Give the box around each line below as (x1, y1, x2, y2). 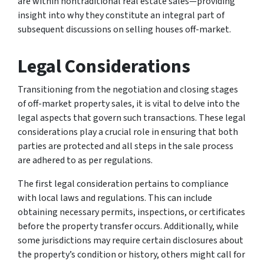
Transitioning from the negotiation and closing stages (18, 82, 238, 96)
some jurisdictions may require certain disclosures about (18, 233, 243, 247)
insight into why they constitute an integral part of (18, 8, 225, 22)
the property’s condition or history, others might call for (18, 247, 245, 261)
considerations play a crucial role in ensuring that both (18, 125, 238, 138)
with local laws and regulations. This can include (18, 191, 212, 204)
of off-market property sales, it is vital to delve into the (18, 97, 240, 110)
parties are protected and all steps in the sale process (18, 139, 233, 153)
